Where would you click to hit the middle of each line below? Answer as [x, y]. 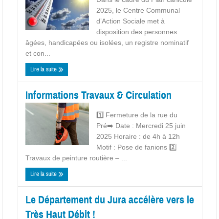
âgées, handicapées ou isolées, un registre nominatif [107, 42]
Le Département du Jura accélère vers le [110, 199]
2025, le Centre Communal [138, 10]
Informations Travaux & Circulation [99, 95]
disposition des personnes [137, 32]
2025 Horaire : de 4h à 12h [138, 136]
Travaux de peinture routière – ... [77, 158]
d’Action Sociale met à [131, 21]
